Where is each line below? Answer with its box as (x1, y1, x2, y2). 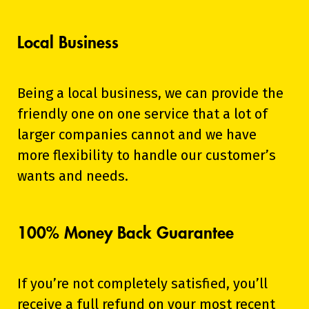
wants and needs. (17, 168, 128, 184)
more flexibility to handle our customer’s (17, 147, 276, 163)
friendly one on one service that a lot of (17, 106, 268, 122)
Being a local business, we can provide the (17, 85, 283, 101)
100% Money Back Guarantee (17, 225, 234, 241)
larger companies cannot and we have (17, 126, 257, 143)
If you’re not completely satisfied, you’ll (17, 275, 268, 292)
